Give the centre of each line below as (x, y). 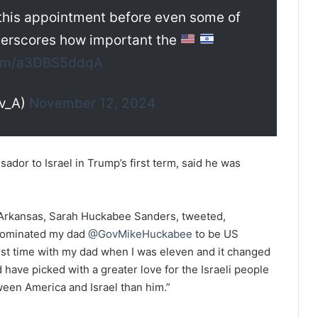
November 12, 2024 (92, 103)
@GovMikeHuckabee (142, 234)
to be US (217, 234)
